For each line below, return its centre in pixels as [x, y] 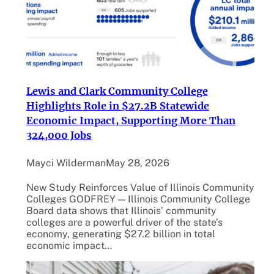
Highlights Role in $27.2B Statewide [117, 106]
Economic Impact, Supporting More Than [131, 120]
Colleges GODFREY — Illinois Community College [138, 199]
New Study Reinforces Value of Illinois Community [140, 188]
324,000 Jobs [59, 135]
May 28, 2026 [137, 163]
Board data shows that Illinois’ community [121, 211]
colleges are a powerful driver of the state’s [124, 223]
